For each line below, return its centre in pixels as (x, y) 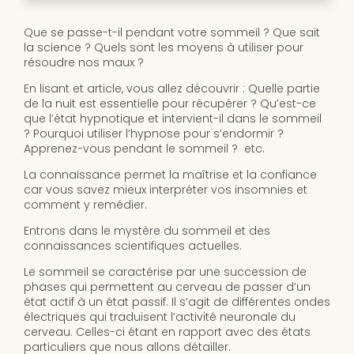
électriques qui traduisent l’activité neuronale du (160, 317)
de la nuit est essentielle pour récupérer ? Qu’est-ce (170, 104)
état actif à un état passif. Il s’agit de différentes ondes (177, 302)
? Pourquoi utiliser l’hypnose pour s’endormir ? (154, 134)
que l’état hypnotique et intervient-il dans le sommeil (173, 119)
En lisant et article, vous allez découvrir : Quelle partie (172, 89)
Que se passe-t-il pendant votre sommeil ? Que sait (172, 33)
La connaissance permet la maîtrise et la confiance (170, 175)
